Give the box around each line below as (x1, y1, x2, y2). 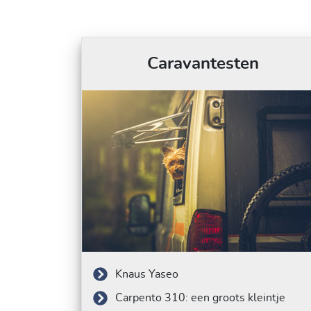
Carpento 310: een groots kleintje (115, 292, 285, 303)
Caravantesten (146, 55, 259, 72)
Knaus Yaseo (115, 269, 178, 280)
